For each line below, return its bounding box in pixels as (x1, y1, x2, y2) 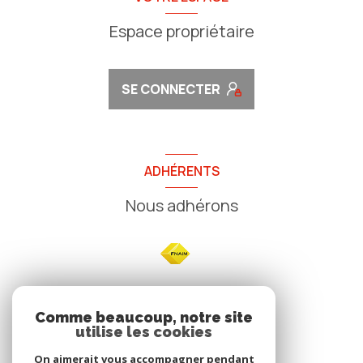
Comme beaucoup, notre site (35, 309, 253, 326)
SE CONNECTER (121, 79, 220, 98)
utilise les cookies (75, 323, 212, 340)
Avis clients (139, 336, 224, 359)
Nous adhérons (125, 194, 238, 216)
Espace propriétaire (109, 19, 254, 42)
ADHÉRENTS (143, 161, 220, 180)
